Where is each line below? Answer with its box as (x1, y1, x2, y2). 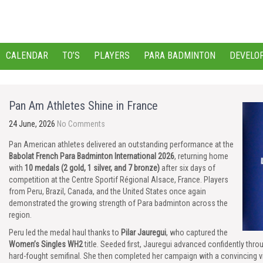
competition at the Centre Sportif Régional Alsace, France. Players (9, 175, 228, 184)
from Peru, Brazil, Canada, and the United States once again (9, 187, 206, 196)
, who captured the (166, 228, 228, 237)
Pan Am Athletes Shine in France (9, 99, 158, 113)
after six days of (160, 163, 215, 173)
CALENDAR (5, 50, 48, 61)
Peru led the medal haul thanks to (9, 228, 121, 237)
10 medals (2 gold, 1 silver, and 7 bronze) (25, 163, 160, 173)
